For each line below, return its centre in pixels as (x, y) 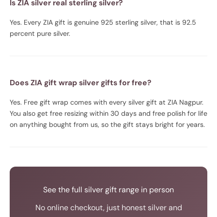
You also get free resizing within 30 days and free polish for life (108, 113)
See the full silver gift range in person (108, 189)
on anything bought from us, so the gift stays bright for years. (107, 124)
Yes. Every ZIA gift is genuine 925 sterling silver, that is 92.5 (103, 22)
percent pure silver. (40, 33)
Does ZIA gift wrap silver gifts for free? (80, 82)
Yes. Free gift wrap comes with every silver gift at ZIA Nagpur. (107, 102)
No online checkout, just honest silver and (108, 207)
